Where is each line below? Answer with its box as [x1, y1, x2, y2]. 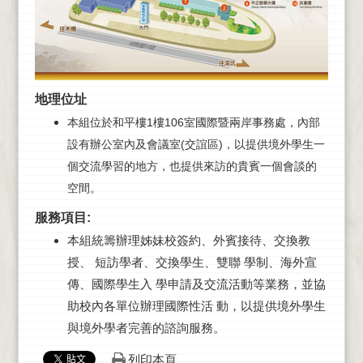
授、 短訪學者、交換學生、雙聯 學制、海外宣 [67, 254, 318, 269]
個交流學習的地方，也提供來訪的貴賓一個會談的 [67, 159, 318, 173]
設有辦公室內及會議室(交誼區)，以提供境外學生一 [67, 137, 326, 151]
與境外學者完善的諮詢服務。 [67, 320, 226, 335]
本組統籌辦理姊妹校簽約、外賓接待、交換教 [67, 233, 311, 247]
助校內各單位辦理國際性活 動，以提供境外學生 [67, 298, 327, 313]
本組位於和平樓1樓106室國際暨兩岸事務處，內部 [67, 115, 321, 129]
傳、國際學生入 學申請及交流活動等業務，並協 [67, 276, 327, 291]
